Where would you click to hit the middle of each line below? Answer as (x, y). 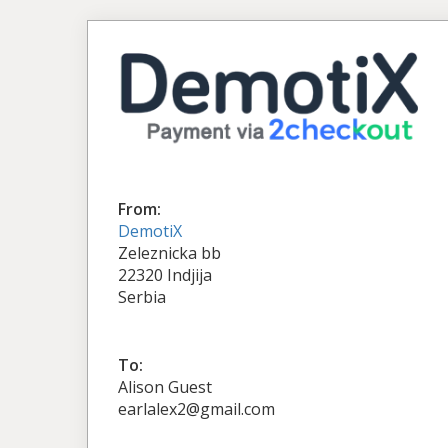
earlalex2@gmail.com (196, 408)
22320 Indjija (165, 274)
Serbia (142, 296)
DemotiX (150, 230)
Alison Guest (165, 386)
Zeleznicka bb (169, 252)
